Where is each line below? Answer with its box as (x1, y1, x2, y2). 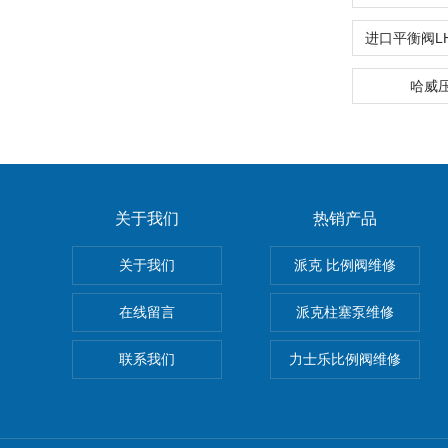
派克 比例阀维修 (294, 257, 396, 273)
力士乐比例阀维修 (289, 351, 401, 367)
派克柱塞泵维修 (296, 304, 394, 320)
